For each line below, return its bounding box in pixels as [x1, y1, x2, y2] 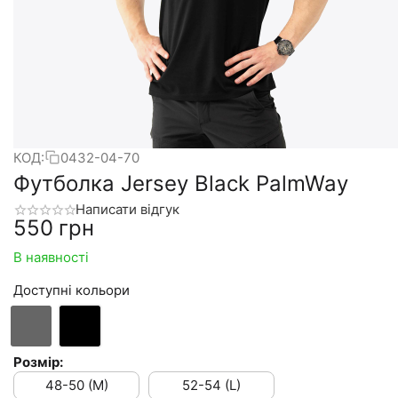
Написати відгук [76, 201, 179, 218]
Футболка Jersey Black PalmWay [13, 171, 348, 196]
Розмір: [13, 354, 63, 371]
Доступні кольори [13, 282, 130, 299]
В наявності [13, 249, 89, 267]
